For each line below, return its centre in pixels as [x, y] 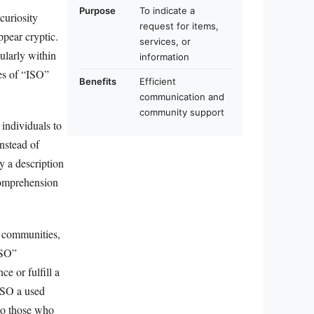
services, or [165, 41]
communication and [182, 96]
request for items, [179, 26]
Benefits [98, 81]
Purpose [97, 10]
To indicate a [167, 10]
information [164, 56]
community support [182, 112]
